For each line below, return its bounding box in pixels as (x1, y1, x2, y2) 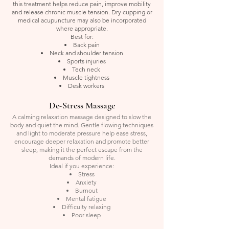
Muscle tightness (63, 73, 109, 81)
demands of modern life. (48, 153, 116, 162)
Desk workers (68, 81, 104, 89)
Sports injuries (66, 57, 106, 65)
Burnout (75, 186, 98, 194)
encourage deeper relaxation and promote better (14, 137, 149, 145)
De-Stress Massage (49, 99, 115, 111)
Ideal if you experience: (50, 162, 114, 170)
